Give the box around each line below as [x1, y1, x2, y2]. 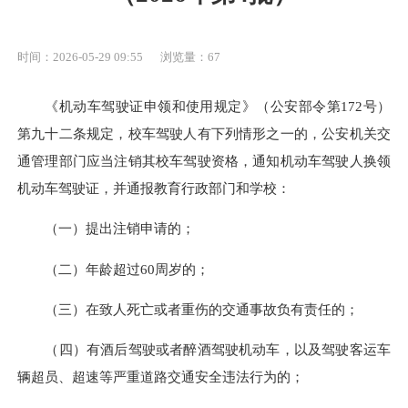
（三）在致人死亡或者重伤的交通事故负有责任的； [45, 301, 360, 317]
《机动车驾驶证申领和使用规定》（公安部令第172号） [45, 98, 391, 115]
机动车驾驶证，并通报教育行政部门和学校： [17, 180, 291, 197]
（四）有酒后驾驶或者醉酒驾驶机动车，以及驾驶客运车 [45, 342, 391, 358]
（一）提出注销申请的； [45, 220, 196, 237]
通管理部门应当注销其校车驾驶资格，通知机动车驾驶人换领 [17, 153, 391, 169]
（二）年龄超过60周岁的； [45, 260, 210, 277]
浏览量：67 [160, 49, 220, 64]
